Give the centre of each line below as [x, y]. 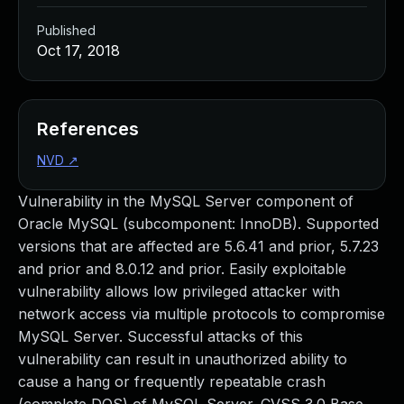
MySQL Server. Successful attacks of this [161, 336]
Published [66, 30]
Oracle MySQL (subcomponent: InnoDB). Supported [198, 224]
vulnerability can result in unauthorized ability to [183, 359]
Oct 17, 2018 [78, 50]
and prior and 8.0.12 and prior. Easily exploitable [182, 269]
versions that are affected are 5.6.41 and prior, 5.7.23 [198, 246]
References [88, 129]
